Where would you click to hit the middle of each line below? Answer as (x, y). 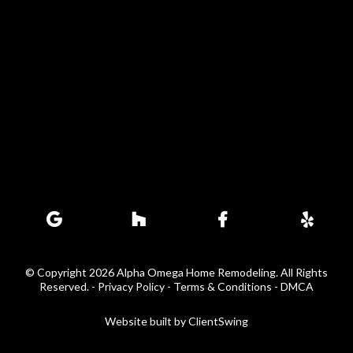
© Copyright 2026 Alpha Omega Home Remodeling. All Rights (176, 272)
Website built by (147, 321)
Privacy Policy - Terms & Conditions (185, 286)
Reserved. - (69, 286)
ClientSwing (218, 321)
